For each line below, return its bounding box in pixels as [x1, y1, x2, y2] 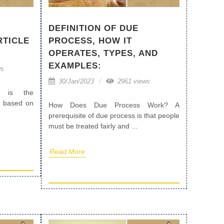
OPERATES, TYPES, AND [48, 48, 158, 58]
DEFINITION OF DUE [48, 23, 138, 33]
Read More [49, 147, 85, 155]
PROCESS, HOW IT [48, 35, 132, 45]
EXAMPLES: [48, 60, 101, 70]
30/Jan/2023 [56, 77, 94, 85]
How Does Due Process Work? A [48, 100, 179, 109]
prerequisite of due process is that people [48, 111, 179, 119]
